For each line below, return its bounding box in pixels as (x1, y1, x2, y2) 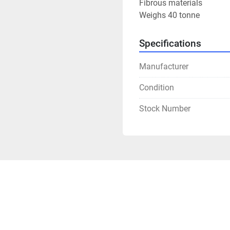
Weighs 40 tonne (139, 10, 200, 21)
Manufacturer (139, 62, 188, 72)
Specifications (139, 38, 201, 50)
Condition (139, 83, 174, 93)
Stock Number (139, 104, 190, 114)
